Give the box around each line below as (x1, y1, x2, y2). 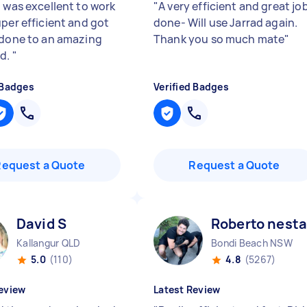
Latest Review (153, 283, 221, 296)
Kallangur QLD (16, 236, 81, 249)
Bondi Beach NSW (211, 236, 293, 249)
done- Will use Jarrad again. (153, 15, 298, 30)
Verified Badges (153, 80, 229, 93)
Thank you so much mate (153, 32, 285, 47)
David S (16, 214, 67, 233)
